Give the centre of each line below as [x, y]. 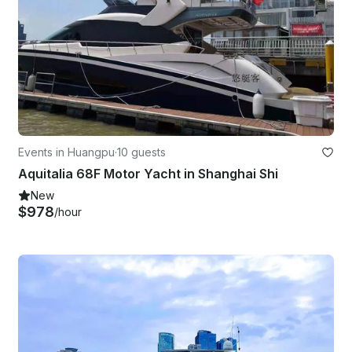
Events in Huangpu [66, 152]
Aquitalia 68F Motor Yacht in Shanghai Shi [148, 173]
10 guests [141, 152]
